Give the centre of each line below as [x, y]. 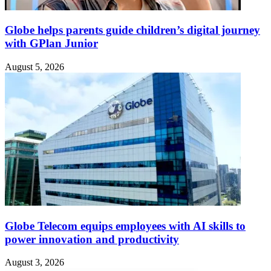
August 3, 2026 [34, 263]
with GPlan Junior [51, 44]
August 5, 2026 [34, 67]
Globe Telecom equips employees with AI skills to [125, 226]
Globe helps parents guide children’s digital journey [132, 30]
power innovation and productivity [92, 239]
